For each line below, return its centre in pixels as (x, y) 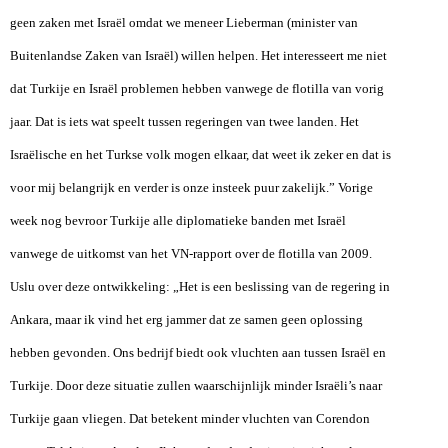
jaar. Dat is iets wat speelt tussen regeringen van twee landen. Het (184, 121)
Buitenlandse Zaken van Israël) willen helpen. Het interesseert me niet (198, 55)
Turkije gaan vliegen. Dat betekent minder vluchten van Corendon (190, 418)
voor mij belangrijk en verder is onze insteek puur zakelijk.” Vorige (191, 187)
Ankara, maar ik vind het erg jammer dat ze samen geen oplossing (186, 319)
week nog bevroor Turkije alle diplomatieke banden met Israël (178, 220)
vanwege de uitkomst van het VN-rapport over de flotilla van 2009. (191, 253)
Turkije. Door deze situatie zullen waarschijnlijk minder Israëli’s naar (196, 385)
